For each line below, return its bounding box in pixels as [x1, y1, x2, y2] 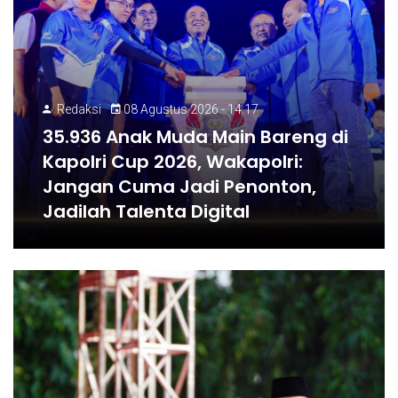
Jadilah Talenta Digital [43, 199, 251, 224]
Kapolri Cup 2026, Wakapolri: [43, 149, 304, 174]
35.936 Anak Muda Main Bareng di [43, 124, 349, 149]
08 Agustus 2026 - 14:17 [121, 102, 259, 116]
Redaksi [57, 102, 102, 116]
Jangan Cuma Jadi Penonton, [43, 174, 317, 199]
